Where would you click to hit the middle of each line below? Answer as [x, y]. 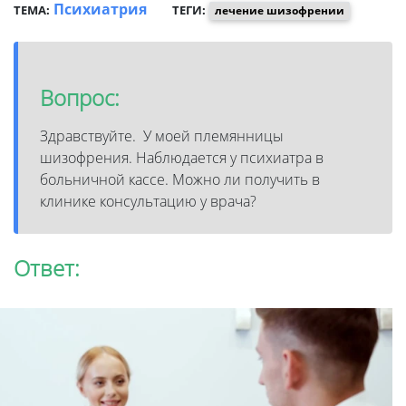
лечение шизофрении [279, 10]
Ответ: [47, 267]
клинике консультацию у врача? [150, 201]
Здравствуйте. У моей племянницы [162, 135]
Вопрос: [80, 97]
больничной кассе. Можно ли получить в [180, 179]
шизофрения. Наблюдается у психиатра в [182, 157]
